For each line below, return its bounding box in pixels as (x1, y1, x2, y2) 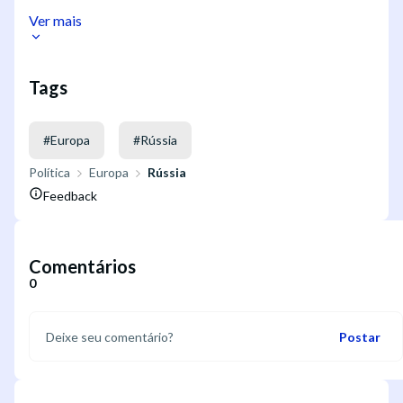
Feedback (43, 188, 97, 204)
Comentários (29, 255, 136, 278)
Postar (339, 328, 381, 345)
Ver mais (29, 11, 82, 29)
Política (29, 165, 70, 181)
